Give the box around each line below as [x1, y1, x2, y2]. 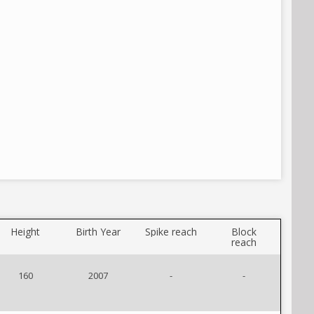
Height [11, 225, 40, 238]
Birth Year [76, 225, 121, 238]
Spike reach [145, 225, 197, 238]
